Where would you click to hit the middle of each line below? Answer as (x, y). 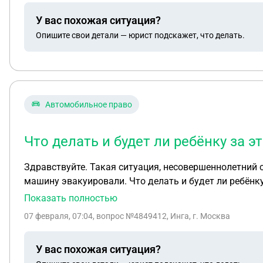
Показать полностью (71, 198)
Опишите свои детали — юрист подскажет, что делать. (140, 35)
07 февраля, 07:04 (58, 216)
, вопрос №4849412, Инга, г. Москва (161, 216)
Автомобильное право (89, 104)
